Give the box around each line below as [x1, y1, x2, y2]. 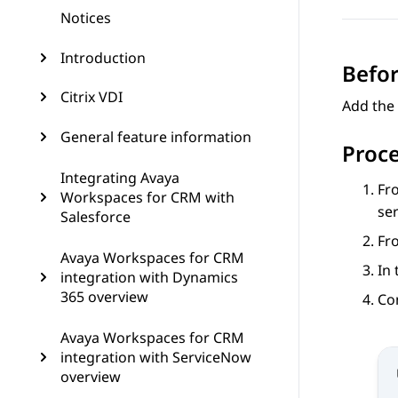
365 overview [60, 287, 148, 306]
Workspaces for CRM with [60, 187, 235, 207]
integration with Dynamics [60, 267, 238, 287]
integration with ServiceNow [60, 347, 251, 367]
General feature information [60, 127, 251, 147]
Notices [60, 8, 111, 28]
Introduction [60, 48, 146, 68]
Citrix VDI [60, 87, 123, 107]
